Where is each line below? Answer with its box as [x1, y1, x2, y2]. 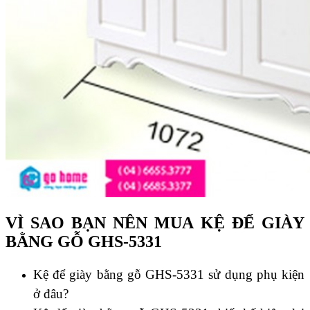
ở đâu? [33, 286, 69, 301]
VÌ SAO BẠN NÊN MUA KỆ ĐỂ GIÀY [6, 213, 304, 232]
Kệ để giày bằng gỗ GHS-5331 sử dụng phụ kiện [33, 266, 304, 282]
